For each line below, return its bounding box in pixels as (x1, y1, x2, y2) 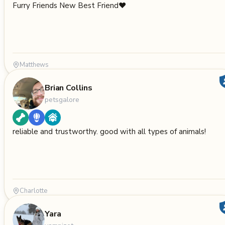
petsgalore (45, 94, 79, 104)
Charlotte (20, 186, 47, 195)
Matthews (20, 60, 49, 69)
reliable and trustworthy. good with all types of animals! (13, 127, 206, 137)
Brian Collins (45, 82, 92, 93)
